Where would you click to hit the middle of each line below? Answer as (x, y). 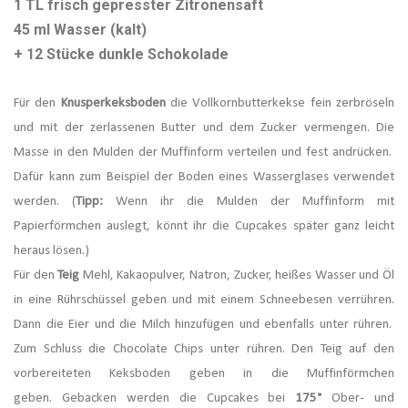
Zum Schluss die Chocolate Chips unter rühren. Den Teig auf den (204, 350)
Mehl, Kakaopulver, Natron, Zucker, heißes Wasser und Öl (237, 276)
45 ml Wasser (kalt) (80, 30)
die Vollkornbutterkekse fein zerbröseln (280, 104)
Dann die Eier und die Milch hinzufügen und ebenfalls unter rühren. (204, 325)
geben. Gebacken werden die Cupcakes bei (155, 399)
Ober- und (358, 399)
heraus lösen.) (51, 251)
